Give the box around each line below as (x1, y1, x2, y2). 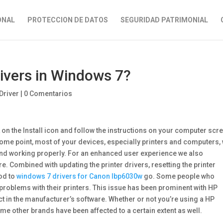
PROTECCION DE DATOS (27, 16, 108, 24)
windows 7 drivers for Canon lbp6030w (16, 172, 143, 180)
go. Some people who (142, 172, 215, 180)
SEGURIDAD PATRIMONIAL (120, 16, 208, 24)
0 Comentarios (24, 90, 73, 98)
